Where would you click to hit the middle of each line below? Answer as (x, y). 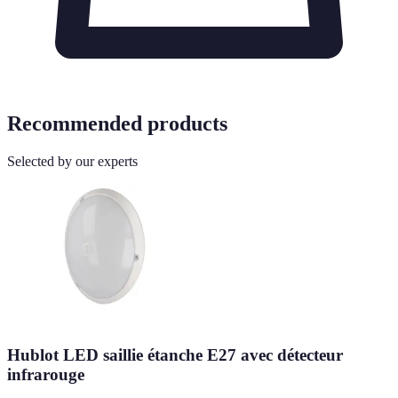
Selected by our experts (72, 161)
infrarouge (46, 375)
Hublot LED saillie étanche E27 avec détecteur (175, 355)
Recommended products (117, 123)
